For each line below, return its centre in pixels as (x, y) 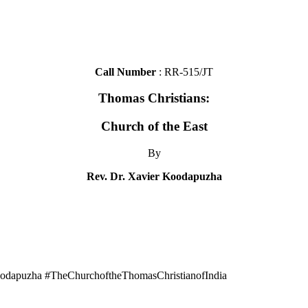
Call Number (127, 71)
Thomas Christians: (154, 98)
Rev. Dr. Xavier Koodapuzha (154, 176)
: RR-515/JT (186, 71)
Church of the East (154, 126)
